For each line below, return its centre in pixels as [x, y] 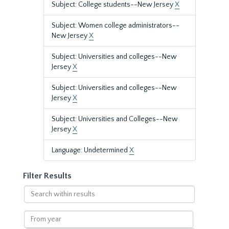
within [34, 200]
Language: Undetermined [90, 150]
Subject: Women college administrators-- [116, 26]
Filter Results [47, 176]
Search [35, 190]
